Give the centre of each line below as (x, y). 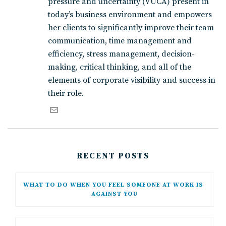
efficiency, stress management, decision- (121, 54)
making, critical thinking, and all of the (120, 67)
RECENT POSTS (113, 156)
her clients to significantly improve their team (131, 28)
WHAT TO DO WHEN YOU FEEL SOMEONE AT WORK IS (113, 185)
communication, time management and (120, 41)
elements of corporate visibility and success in (132, 80)
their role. (66, 94)
